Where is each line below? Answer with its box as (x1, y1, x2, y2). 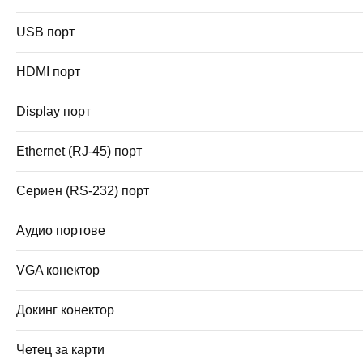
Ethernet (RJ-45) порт (16, 143, 142, 158)
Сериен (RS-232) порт (16, 183, 149, 198)
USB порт (16, 24, 75, 39)
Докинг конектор (16, 302, 114, 317)
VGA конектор (16, 263, 100, 277)
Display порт (16, 104, 91, 118)
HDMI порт (16, 64, 80, 79)
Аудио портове (16, 223, 105, 237)
